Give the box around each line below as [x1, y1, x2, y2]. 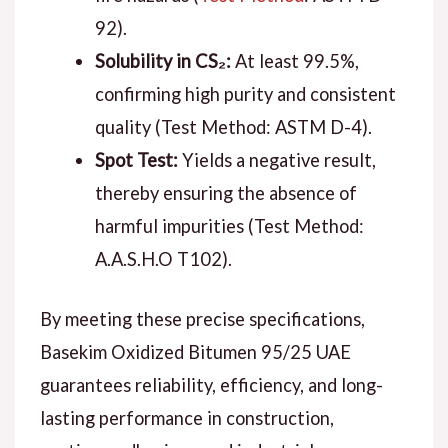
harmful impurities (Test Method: [94, 214, 364, 237]
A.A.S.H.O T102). [94, 247, 232, 270]
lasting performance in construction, [39, 407, 334, 430]
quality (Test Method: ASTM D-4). [94, 115, 372, 138]
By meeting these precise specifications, [39, 308, 365, 331]
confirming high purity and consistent [94, 82, 396, 105]
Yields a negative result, [177, 148, 376, 171]
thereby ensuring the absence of [94, 181, 357, 204]
